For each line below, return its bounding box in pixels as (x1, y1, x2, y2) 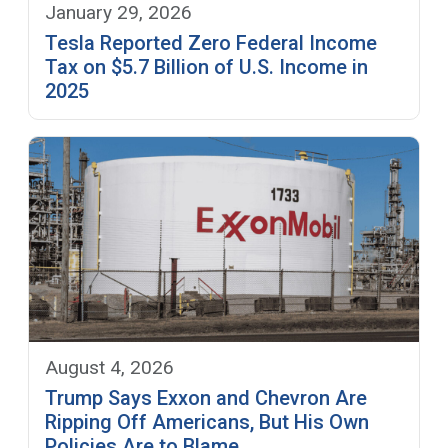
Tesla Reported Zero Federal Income (45, 31, 377, 56)
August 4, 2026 (45, 355, 174, 379)
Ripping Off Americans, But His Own (45, 409, 369, 434)
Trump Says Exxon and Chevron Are (45, 385, 367, 410)
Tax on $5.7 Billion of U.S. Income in (45, 55, 368, 80)
